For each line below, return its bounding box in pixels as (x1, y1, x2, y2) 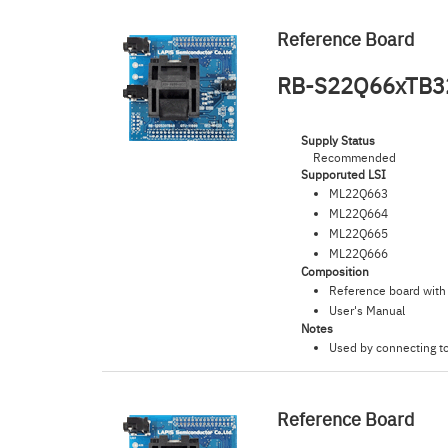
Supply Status (301, 132, 376, 148)
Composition (301, 263, 370, 279)
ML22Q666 (329, 245, 389, 261)
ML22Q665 (329, 225, 389, 241)
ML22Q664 (329, 205, 389, 221)
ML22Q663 (329, 185, 389, 201)
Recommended (313, 149, 397, 165)
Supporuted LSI (301, 166, 387, 182)
